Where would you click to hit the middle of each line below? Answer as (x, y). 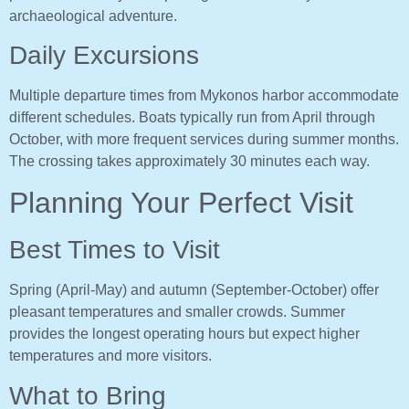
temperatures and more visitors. (110, 356)
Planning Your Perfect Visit (181, 203)
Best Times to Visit (115, 250)
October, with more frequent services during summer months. (204, 140)
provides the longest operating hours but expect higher (184, 334)
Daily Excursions (104, 56)
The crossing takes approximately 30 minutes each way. (189, 162)
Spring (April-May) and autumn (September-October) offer (194, 290)
